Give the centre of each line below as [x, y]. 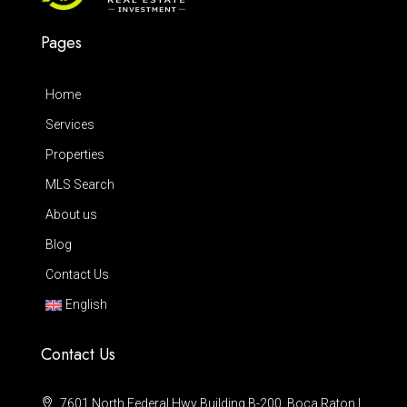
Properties [75, 154]
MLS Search [80, 184]
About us [71, 214]
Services [70, 124]
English [87, 304]
